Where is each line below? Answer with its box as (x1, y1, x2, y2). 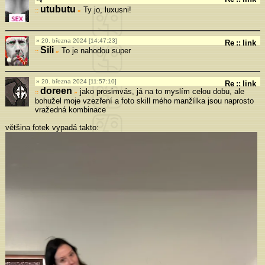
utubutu (40, 4, 76, 14)
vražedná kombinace (34, 105, 106, 114)
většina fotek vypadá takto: (5, 122, 99, 132)
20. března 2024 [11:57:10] (41, 77, 117, 85)
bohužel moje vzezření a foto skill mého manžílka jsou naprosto (34, 96, 254, 105)
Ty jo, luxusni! (80, 5, 131, 14)
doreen (40, 85, 72, 96)
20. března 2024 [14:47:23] (41, 37, 117, 44)
